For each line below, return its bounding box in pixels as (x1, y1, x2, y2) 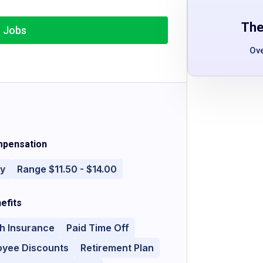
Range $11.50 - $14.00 (17, 163, 117, 175)
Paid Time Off (66, 222, 130, 234)
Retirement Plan (80, 242, 154, 254)
